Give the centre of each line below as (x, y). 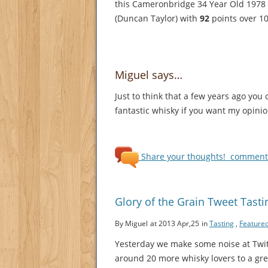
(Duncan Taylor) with (157, 19)
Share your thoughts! (183, 156)
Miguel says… (149, 75)
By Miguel (131, 223)
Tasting (222, 223)
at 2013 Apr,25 (175, 223)
